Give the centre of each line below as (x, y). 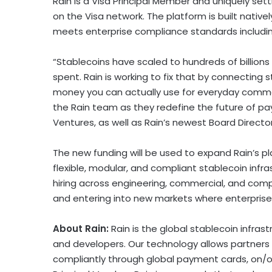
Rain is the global (151, 228)
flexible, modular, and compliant (126, 168)
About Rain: (82, 228)
